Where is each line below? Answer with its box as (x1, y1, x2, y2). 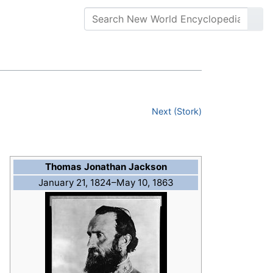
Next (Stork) (152, 106, 202, 117)
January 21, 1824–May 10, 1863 (38, 177, 174, 189)
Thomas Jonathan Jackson (44, 161, 167, 173)
